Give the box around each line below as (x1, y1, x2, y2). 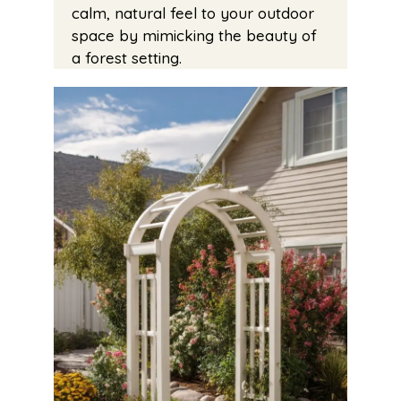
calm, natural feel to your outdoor (72, 4, 314, 23)
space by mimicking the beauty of (72, 26, 317, 46)
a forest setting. (72, 48, 182, 68)
